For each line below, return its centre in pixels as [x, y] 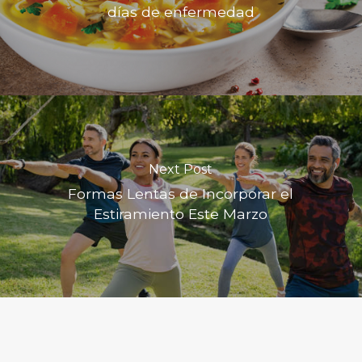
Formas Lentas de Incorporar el [181, 194]
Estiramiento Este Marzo [181, 214]
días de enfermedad [181, 12]
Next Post [181, 170]
